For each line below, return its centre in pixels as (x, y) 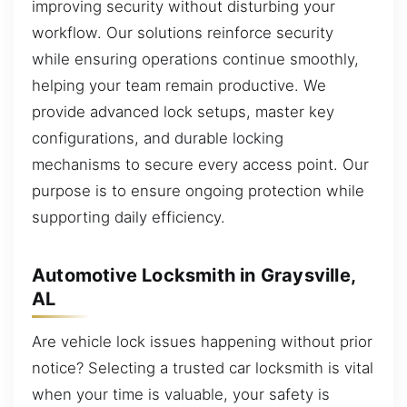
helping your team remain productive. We (179, 86)
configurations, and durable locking (158, 139)
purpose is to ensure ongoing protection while (198, 191)
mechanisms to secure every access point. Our (200, 165)
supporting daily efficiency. (129, 218)
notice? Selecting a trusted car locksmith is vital (203, 368)
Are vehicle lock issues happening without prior (202, 342)
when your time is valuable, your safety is (181, 395)
